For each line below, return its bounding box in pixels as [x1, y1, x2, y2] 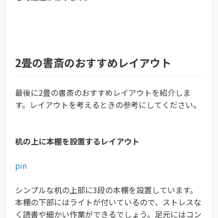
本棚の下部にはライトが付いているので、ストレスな [15, 196, 201, 208]
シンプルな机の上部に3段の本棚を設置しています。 [15, 184, 198, 196]
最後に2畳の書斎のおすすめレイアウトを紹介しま [15, 87, 191, 99]
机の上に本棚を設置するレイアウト [15, 135, 140, 147]
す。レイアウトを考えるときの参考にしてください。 [15, 99, 201, 111]
